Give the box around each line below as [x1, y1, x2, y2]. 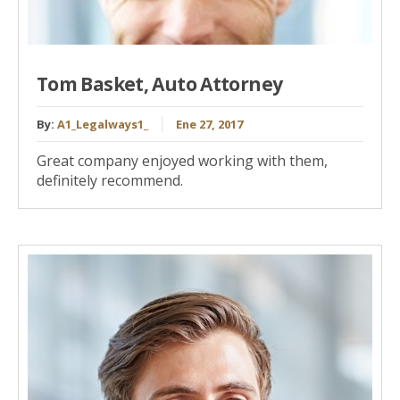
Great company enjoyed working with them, [37, 150, 328, 171]
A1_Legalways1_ [57, 115, 148, 132]
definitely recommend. [37, 170, 183, 190]
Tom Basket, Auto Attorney [37, 71, 283, 97]
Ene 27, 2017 [176, 115, 243, 132]
